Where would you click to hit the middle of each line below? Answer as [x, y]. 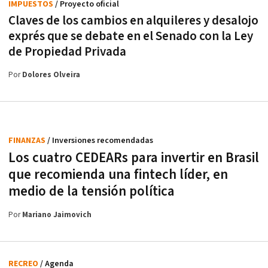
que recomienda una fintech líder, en [118, 174]
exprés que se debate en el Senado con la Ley [131, 36]
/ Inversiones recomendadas [100, 140]
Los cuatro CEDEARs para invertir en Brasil [134, 158]
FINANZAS [28, 140]
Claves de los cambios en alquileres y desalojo [133, 20]
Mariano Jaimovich [57, 215]
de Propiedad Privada [67, 51]
